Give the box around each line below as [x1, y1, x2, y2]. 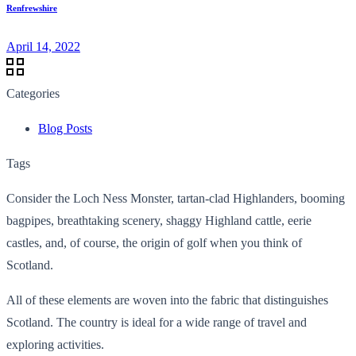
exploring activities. [6, 337, 104, 351]
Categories [6, 86, 60, 100]
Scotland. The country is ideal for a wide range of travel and [6, 315, 307, 329]
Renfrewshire [6, 2, 57, 13]
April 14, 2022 [6, 39, 80, 53]
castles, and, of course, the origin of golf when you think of [6, 235, 302, 250]
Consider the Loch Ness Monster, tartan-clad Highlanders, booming [6, 191, 345, 205]
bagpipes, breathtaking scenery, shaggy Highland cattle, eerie [6, 213, 311, 227]
